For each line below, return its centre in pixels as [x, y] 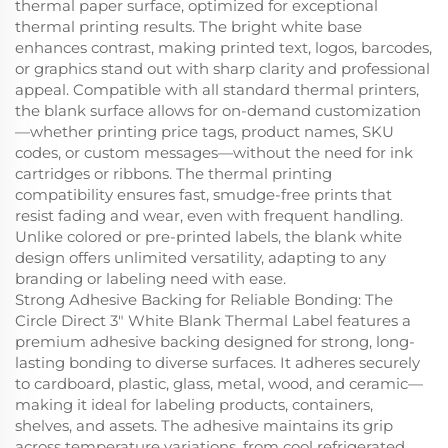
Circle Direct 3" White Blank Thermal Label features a [213, 320]
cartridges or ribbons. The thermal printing [173, 173]
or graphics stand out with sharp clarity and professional [222, 68]
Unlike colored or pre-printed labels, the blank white [208, 236]
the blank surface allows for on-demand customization [218, 110]
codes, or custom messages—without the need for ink [214, 152]
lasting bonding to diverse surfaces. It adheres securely [217, 362]
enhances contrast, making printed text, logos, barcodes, [223, 47]
